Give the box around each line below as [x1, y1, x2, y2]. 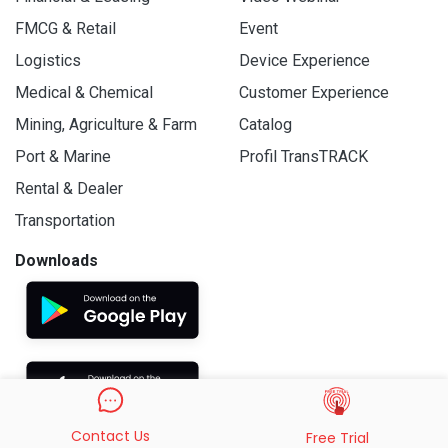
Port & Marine [15, 147, 111, 167]
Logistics [15, 51, 81, 71]
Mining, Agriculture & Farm [15, 115, 197, 135]
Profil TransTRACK [239, 147, 368, 167]
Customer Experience [239, 83, 389, 103]
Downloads [15, 251, 98, 271]
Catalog [239, 115, 292, 135]
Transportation [15, 211, 115, 231]
